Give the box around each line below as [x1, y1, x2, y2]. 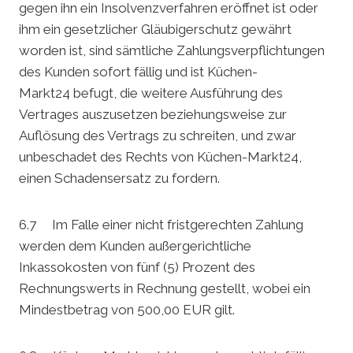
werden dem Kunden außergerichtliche [19, 238, 251, 255]
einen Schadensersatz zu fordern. [19, 170, 220, 187]
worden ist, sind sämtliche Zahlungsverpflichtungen [19, 43, 325, 59]
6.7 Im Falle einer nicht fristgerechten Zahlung [19, 217, 303, 233]
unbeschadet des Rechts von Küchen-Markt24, [19, 149, 302, 165]
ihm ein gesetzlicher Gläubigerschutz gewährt [19, 21, 292, 38]
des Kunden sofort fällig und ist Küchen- [19, 64, 258, 80]
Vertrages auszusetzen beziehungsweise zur [19, 106, 287, 123]
